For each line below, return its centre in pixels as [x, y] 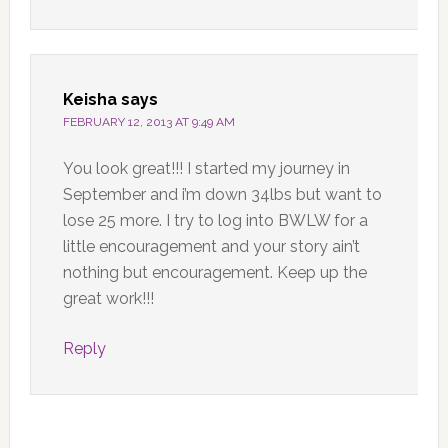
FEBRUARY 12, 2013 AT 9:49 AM [148, 121]
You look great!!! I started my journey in [206, 168]
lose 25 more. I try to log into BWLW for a [215, 220]
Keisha [89, 99]
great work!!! [108, 298]
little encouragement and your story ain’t [211, 246]
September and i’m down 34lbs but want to [222, 194]
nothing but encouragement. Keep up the [214, 272]
